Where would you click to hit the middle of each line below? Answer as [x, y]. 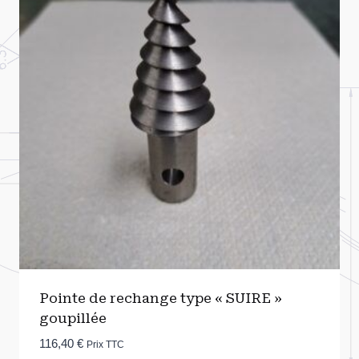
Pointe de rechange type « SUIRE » [160, 298]
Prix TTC [105, 344]
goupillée [73, 318]
